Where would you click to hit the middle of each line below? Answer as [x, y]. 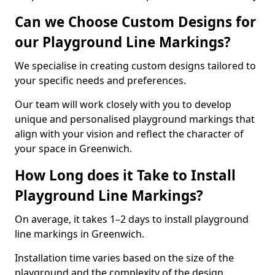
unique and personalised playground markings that [135, 119]
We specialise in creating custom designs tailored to [135, 66]
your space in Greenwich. [73, 149]
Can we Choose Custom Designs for [135, 22]
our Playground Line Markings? [123, 42]
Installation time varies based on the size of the [124, 258]
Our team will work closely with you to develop [123, 104]
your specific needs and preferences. [100, 80]
